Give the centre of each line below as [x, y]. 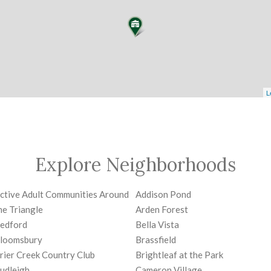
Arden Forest [162, 210]
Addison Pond [163, 194]
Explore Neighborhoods [135, 165]
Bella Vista [157, 225]
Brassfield [156, 240]
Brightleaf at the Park [179, 255]
